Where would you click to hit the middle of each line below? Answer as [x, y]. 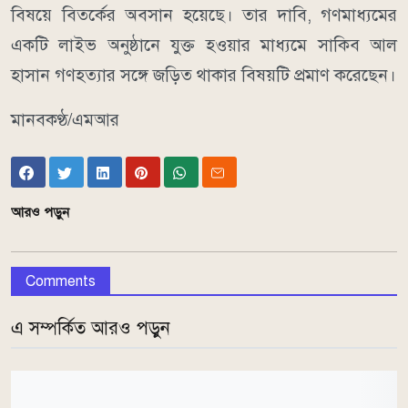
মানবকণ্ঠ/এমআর [65, 120]
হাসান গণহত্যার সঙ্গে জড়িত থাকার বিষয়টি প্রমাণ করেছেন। [204, 76]
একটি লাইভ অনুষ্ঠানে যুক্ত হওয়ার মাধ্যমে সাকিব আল [204, 46]
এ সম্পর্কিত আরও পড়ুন [91, 329]
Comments [61, 282]
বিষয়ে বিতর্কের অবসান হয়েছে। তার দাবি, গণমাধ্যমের [204, 15]
